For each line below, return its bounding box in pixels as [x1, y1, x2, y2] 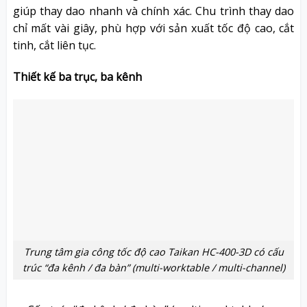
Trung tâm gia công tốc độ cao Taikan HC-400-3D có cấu [23, 245, 284, 259]
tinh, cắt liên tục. [12, 37, 96, 53]
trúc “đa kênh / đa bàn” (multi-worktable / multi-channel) [22, 261, 285, 275]
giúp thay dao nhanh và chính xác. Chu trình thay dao [12, 3, 295, 19]
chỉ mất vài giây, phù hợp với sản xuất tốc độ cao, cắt [12, 20, 295, 36]
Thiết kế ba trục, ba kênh [12, 69, 142, 84]
